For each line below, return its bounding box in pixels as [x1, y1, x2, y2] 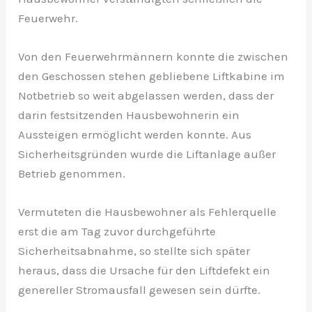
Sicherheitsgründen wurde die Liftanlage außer [18, 146, 276, 161]
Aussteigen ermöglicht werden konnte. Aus [18, 127, 252, 141]
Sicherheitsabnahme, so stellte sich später [18, 243, 251, 258]
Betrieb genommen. [18, 166, 126, 180]
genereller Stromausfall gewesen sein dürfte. [18, 282, 261, 297]
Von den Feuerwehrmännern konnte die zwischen [18, 49, 289, 63]
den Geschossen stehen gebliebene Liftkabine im [18, 68, 286, 83]
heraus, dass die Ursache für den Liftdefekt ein [18, 263, 271, 277]
